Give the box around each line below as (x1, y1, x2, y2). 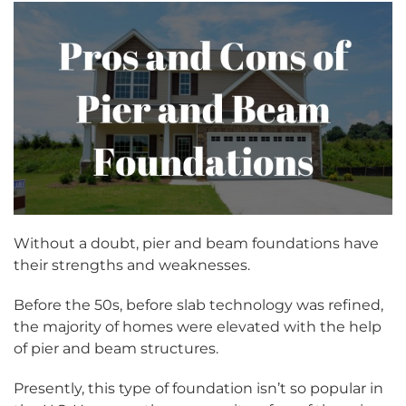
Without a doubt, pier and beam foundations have (14, 235, 379, 253)
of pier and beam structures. (14, 340, 218, 358)
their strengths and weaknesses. (14, 256, 250, 275)
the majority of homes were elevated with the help (14, 318, 382, 336)
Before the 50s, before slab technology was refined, (14, 296, 383, 314)
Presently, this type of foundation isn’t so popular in (14, 380, 383, 398)
